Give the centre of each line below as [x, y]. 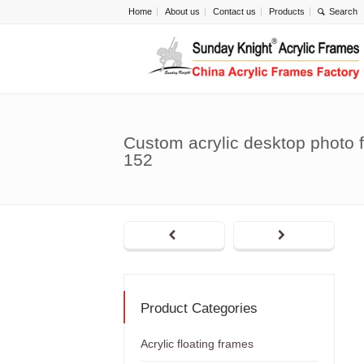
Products [287, 11]
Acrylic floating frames [197, 344]
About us [182, 11]
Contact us [234, 11]
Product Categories [199, 309]
